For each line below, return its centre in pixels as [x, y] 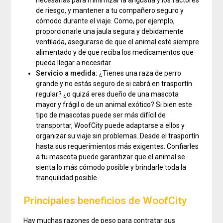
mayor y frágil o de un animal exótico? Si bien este [114, 105]
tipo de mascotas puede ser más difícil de [101, 115]
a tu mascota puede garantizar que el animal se [111, 157]
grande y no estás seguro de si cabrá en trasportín [114, 84]
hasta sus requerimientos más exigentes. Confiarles [117, 147]
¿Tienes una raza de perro [140, 73]
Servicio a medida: [68, 73]
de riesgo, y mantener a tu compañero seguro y [110, 11]
